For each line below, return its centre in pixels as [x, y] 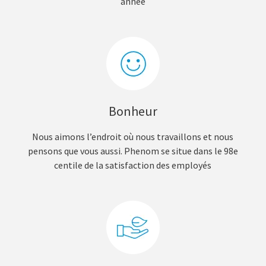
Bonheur [133, 111]
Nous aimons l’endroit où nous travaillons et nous [133, 137]
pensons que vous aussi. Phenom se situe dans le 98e [133, 151]
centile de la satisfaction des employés [133, 165]
